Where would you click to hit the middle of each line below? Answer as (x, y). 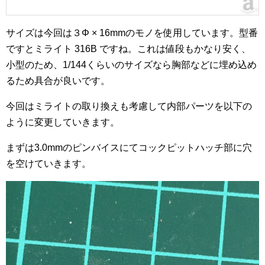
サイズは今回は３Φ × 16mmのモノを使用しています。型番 (132, 33)
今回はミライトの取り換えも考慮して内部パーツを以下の (129, 106)
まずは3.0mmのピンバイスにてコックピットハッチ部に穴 (129, 148)
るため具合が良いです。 (58, 81)
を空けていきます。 (49, 164)
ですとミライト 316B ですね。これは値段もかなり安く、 (128, 49)
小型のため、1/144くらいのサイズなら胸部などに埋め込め (131, 65)
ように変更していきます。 (63, 122)
